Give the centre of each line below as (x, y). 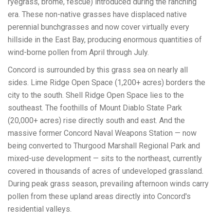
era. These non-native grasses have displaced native (97, 14)
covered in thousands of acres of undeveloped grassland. (106, 171)
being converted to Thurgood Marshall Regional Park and (104, 146)
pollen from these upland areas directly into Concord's (99, 196)
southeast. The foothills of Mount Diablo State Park (95, 108)
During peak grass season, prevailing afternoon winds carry (108, 184)
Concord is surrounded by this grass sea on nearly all (98, 70)
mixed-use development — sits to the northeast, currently (105, 158)
